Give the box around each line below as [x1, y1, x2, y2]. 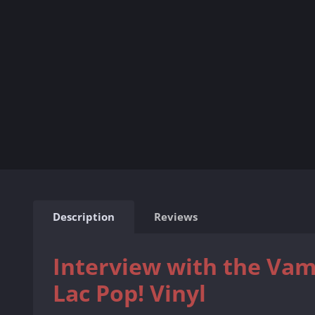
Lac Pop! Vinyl [53, 278, 206, 308]
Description [53, 210, 115, 224]
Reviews [154, 210, 198, 224]
